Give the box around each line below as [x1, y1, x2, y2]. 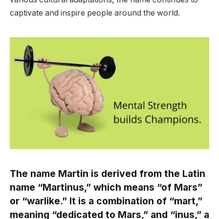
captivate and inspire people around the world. [10, 8, 180, 18]
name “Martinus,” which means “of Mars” [10, 181, 202, 194]
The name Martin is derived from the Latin [10, 168, 205, 180]
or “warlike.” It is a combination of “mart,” [10, 195, 202, 207]
